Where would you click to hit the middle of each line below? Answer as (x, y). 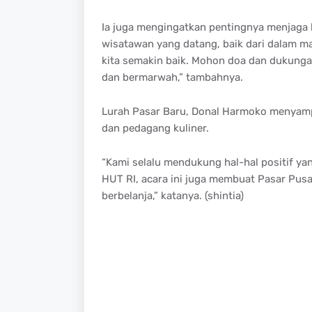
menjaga (287, 27)
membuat (232, 179)
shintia (224, 195)
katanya (180, 195)
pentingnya (236, 27)
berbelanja (127, 195)
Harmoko (244, 111)
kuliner (189, 128)
